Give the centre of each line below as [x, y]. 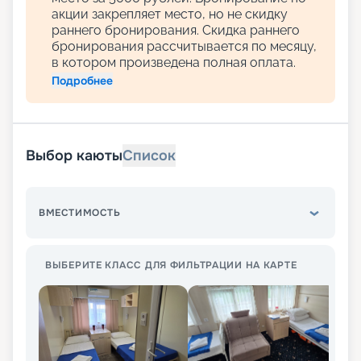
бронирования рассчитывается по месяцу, [184, 47]
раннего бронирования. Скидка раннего [176, 31]
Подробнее [82, 81]
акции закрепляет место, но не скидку [170, 15]
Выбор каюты [74, 156]
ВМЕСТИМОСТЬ [80, 213]
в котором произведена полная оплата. [174, 63]
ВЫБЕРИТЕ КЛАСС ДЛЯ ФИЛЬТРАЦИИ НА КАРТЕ [171, 266]
